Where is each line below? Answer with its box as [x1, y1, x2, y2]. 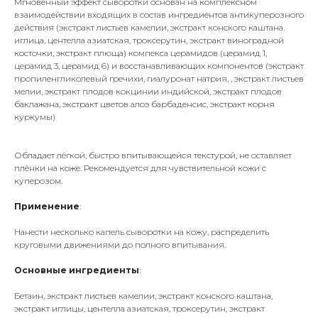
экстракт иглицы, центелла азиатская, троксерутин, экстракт [14, 303, 265, 314]
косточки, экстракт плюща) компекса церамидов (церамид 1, [14, 48, 267, 58]
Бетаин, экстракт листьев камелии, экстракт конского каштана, [14, 290, 273, 301]
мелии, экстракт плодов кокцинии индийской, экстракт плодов [14, 86, 282, 97]
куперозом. [14, 175, 62, 186]
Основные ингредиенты [14, 265, 139, 275]
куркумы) [14, 111, 55, 122]
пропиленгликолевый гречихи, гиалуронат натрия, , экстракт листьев [14, 73, 304, 84]
